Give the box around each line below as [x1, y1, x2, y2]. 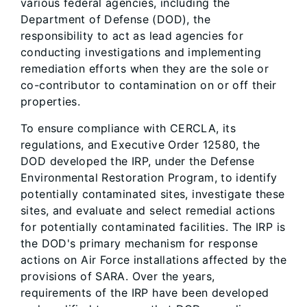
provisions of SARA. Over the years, [21, 269, 215, 283]
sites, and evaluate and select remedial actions [21, 204, 275, 217]
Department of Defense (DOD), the [21, 12, 211, 26]
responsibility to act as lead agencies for [21, 29, 243, 42]
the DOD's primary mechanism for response [21, 236, 258, 250]
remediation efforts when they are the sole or [21, 62, 269, 75]
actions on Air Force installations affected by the [21, 253, 287, 267]
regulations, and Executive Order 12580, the [21, 138, 260, 151]
